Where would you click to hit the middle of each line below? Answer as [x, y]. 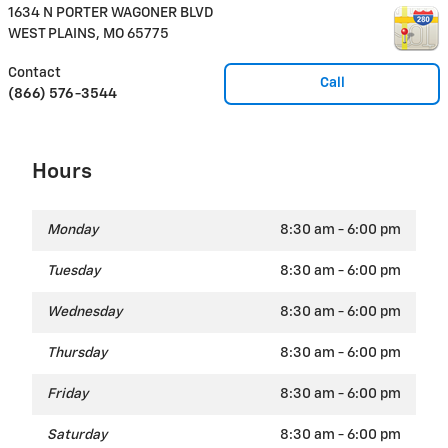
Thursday [77, 353]
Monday [72, 230]
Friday [67, 394]
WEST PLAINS [52, 34]
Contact [34, 73]
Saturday [77, 435]
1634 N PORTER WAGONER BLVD [111, 13]
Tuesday [73, 271]
